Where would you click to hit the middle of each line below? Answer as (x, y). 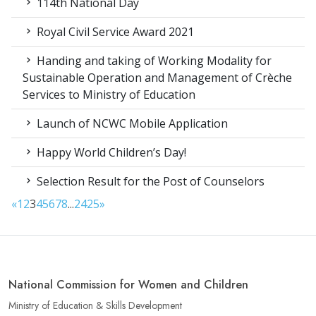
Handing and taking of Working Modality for (153, 61)
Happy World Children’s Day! (110, 153)
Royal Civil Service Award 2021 (114, 32)
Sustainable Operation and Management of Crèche (157, 78)
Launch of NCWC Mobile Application (131, 124)
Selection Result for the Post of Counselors (149, 182)
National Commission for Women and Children (128, 285)
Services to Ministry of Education (109, 95)
